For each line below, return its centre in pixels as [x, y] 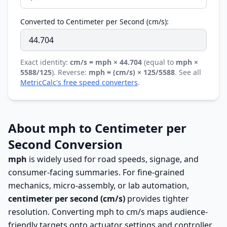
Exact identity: [45, 62]
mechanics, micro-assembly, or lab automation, [99, 185]
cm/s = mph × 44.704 [106, 62]
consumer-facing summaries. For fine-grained [96, 172]
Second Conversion [65, 144]
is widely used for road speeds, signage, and [113, 159]
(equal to [159, 62]
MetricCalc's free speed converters [79, 82]
